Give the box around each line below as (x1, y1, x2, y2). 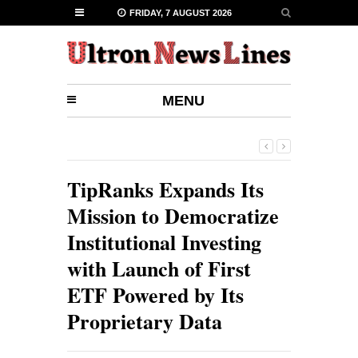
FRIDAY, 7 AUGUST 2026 (129, 8, 232, 18)
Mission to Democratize (67, 201, 279, 231)
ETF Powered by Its (67, 280, 244, 310)
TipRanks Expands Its (67, 174, 264, 205)
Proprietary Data (67, 306, 222, 336)
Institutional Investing (67, 227, 261, 257)
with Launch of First (67, 253, 251, 284)
